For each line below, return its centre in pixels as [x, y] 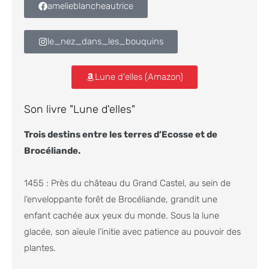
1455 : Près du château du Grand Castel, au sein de [127, 183]
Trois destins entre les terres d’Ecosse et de [121, 135]
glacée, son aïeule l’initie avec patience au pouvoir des [132, 231]
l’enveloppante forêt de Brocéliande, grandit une [121, 199]
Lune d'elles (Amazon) [139, 77]
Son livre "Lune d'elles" [80, 110]
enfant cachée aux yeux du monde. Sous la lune [122, 215]
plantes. [40, 248]
